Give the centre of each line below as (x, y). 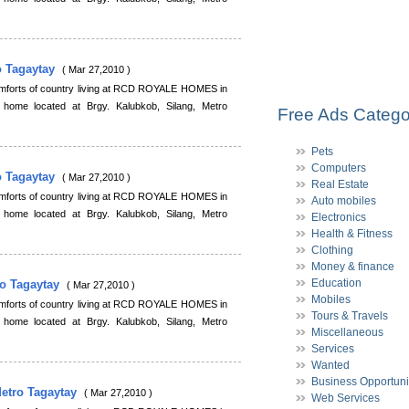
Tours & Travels (350, 316)
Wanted (330, 365)
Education (336, 283)
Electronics (339, 217)
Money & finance (353, 267)
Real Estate (340, 184)
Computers (339, 168)
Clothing (332, 250)
